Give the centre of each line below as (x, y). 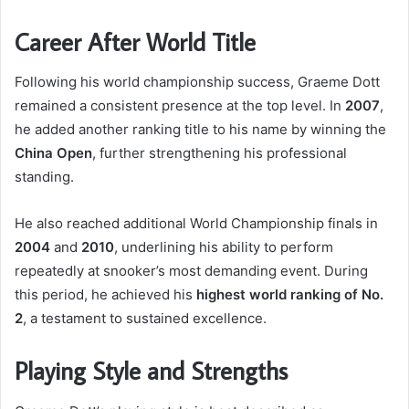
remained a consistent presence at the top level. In (180, 106)
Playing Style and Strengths (151, 371)
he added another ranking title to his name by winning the (200, 130)
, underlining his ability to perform (224, 247)
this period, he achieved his (105, 295)
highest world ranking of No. (290, 295)
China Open (53, 153)
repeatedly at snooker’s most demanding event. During (191, 271)
